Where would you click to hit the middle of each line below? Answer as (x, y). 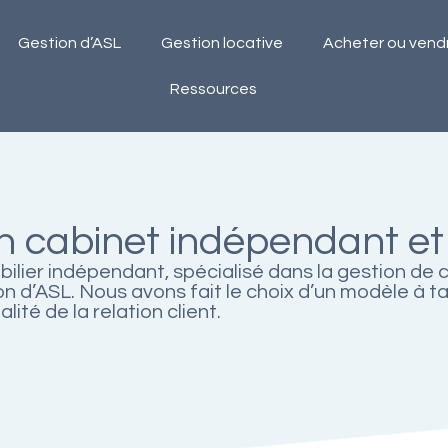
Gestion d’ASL (70, 43)
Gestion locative (222, 43)
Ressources (213, 89)
